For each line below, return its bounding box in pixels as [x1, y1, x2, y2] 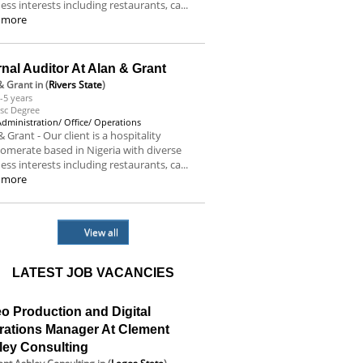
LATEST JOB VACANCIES [11, 266, 174, 280]
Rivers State [49, 78, 103, 92]
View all [83, 225, 118, 239]
